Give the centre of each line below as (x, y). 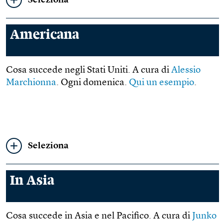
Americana (45, 35)
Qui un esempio (162, 83)
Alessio (186, 70)
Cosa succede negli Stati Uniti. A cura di (89, 70)
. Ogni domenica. (93, 83)
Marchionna (31, 83)
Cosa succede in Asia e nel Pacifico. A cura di (99, 216)
